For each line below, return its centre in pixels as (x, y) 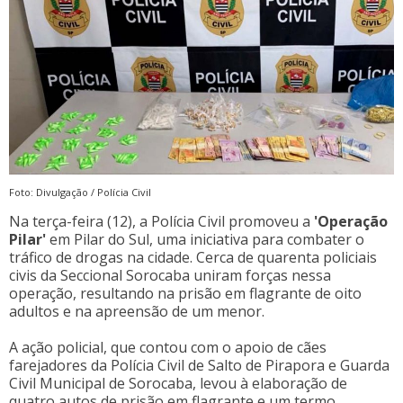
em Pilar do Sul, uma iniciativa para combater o (205, 240)
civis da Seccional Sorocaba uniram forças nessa (170, 276)
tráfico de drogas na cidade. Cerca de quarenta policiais (193, 258)
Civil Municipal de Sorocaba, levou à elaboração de (178, 384)
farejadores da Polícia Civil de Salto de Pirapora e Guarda (199, 366)
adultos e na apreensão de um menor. (137, 312)
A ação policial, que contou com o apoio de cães (168, 348)
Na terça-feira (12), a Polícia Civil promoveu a (161, 222)
